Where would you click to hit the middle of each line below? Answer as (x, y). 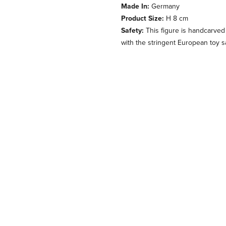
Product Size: (143, 18)
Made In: (135, 6)
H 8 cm (176, 18)
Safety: (132, 31)
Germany (164, 6)
